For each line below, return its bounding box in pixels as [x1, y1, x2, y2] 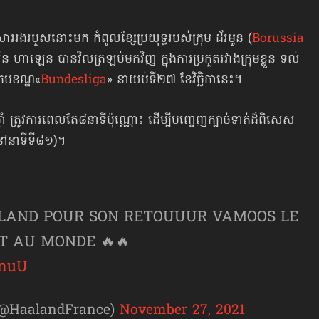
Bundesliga [41, 71, 107, 90]
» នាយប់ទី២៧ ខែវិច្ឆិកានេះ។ [107, 71, 242, 90]
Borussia [252, 30, 304, 49]
